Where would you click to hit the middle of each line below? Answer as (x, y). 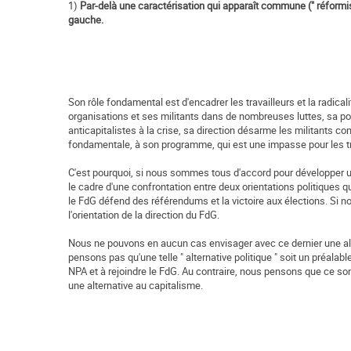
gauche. (86, 20)
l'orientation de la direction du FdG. (144, 215)
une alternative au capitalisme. (136, 286)
